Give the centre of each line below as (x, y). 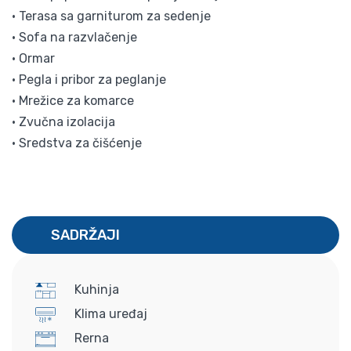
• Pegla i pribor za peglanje (89, 79)
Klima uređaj (109, 313)
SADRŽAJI (85, 235)
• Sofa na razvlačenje (74, 37)
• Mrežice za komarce (73, 100)
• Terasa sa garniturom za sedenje (111, 16)
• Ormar (33, 58)
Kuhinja (95, 289)
